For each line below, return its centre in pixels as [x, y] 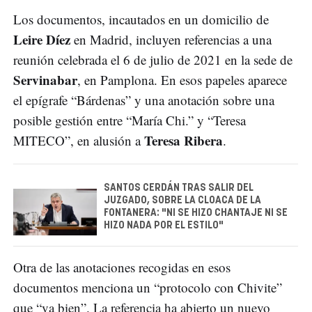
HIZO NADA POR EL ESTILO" [164, 226]
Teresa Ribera [184, 141]
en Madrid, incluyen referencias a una [171, 40]
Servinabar [45, 80]
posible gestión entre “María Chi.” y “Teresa [130, 120]
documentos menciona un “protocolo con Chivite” [148, 288]
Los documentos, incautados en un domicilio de [141, 19]
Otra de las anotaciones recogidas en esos [122, 267]
